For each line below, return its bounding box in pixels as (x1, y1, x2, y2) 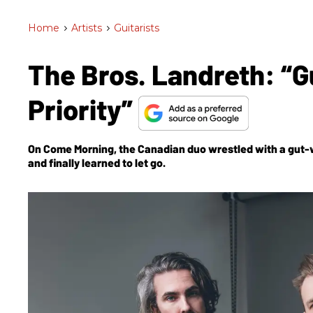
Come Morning (43, 141, 114, 155)
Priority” (28, 92, 138, 126)
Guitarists (114, 22, 159, 34)
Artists (71, 22, 102, 34)
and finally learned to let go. (28, 155, 166, 169)
